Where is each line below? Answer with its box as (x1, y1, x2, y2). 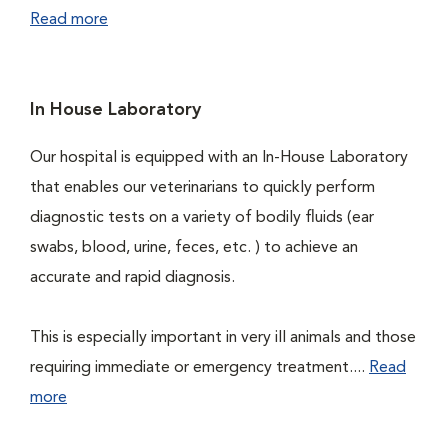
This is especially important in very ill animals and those (30, 330, 416, 346)
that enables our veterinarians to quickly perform (30, 180, 375, 196)
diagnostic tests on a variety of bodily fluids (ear (30, 210, 374, 226)
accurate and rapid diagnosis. (30, 270, 235, 286)
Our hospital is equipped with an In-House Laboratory (30, 150, 408, 166)
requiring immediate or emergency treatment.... (30, 360, 369, 376)
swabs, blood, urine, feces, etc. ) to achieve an (30, 240, 358, 256)
